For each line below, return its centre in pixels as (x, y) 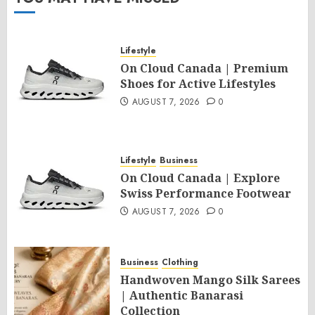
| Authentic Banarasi (182, 295)
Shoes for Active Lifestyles (198, 83)
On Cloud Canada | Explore (200, 178)
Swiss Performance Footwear (206, 193)
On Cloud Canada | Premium (204, 68)
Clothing (180, 262)
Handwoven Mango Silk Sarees (210, 279)
